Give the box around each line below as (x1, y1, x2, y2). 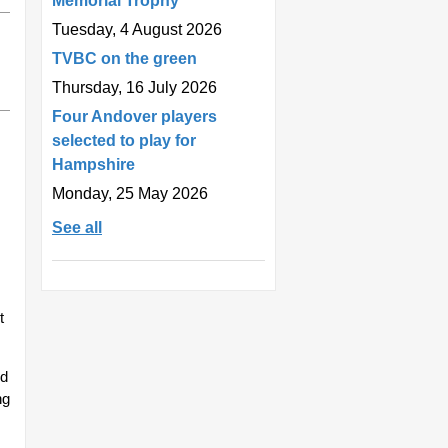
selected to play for (52, 131, 196, 149)
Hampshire (52, 155, 135, 173)
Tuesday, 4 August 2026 (52, 20, 222, 38)
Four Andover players (52, 107, 217, 125)
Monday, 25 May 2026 (52, 184, 208, 202)
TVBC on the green (52, 49, 197, 67)
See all (52, 218, 102, 236)
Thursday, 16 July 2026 (52, 78, 217, 96)
